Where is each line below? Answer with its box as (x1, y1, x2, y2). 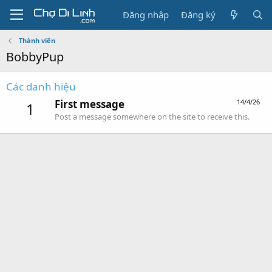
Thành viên (18, 36, 55, 45)
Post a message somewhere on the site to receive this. (55, 111, 250, 123)
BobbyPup (6, 49, 64, 65)
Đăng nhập (123, 8, 169, 21)
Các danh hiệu (6, 80, 76, 93)
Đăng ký (181, 8, 216, 21)
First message (55, 97, 124, 112)
